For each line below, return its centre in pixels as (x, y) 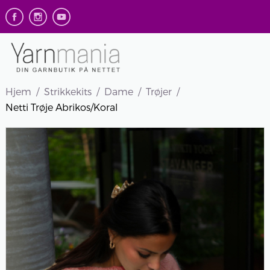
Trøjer (159, 92)
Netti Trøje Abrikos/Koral (61, 107)
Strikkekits (67, 92)
